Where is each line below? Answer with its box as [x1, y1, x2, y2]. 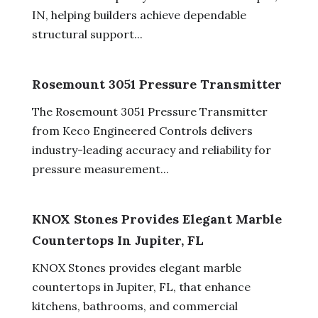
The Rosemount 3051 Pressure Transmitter [31, 104, 268, 119]
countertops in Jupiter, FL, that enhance [31, 279, 251, 294]
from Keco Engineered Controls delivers [31, 123, 253, 138]
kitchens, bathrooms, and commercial [31, 298, 238, 313]
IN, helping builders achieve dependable [31, 7, 246, 22]
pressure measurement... [31, 161, 169, 176]
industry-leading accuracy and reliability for [31, 142, 271, 157]
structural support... [31, 26, 143, 41]
